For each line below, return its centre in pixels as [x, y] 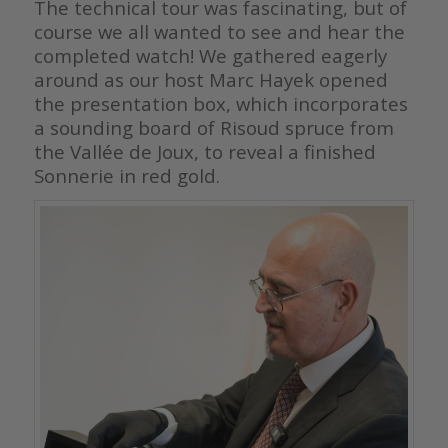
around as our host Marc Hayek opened [210, 80]
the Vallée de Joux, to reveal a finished [204, 152]
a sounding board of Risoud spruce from [213, 128]
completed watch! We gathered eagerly [210, 56]
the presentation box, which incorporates [220, 104]
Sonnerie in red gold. [126, 176]
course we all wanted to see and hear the [219, 32]
